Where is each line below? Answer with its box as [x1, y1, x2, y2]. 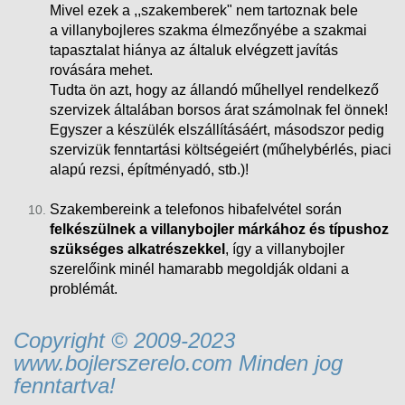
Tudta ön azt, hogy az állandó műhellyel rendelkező [50, 81, 379, 98]
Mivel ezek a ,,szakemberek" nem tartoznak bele [50, 2, 358, 18]
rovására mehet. [50, 61, 153, 78]
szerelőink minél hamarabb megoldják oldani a [50, 260, 349, 277]
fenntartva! [14, 372, 116, 398]
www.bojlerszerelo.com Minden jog [14, 350, 343, 375]
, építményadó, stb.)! [120, 161, 249, 177]
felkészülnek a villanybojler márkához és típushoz [50, 221, 389, 237]
